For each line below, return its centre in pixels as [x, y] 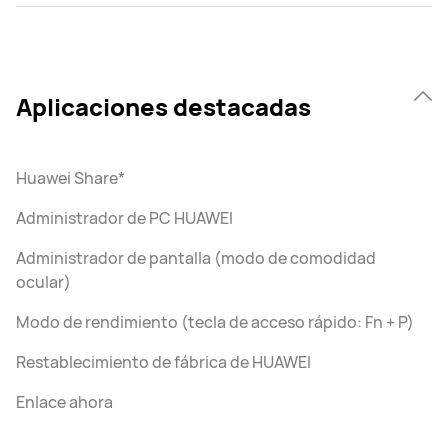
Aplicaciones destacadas [163, 106]
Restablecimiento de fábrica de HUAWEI [163, 361]
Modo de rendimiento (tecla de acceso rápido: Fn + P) [215, 321]
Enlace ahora [64, 401]
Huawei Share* [70, 177]
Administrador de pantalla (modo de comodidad [196, 257]
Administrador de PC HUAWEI [124, 217]
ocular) [43, 281]
